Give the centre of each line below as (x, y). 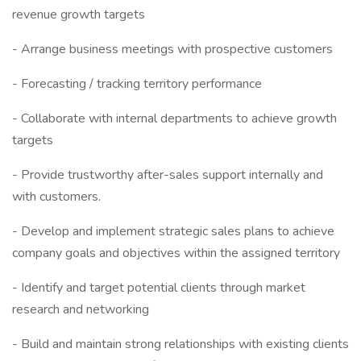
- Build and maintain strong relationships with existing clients (180, 344)
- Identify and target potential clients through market (159, 288)
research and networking (81, 309)
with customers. (56, 197)
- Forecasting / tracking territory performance (137, 84)
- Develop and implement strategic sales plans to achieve (173, 231)
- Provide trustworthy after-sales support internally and (168, 175)
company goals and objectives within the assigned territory (176, 253)
